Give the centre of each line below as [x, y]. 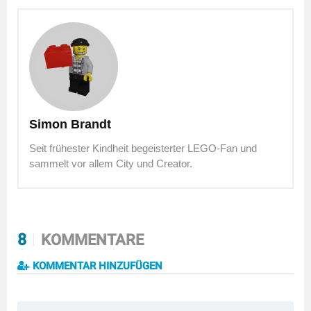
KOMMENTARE [91, 239]
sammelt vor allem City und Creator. [111, 163]
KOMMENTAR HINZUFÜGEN [96, 266]
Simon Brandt [70, 124]
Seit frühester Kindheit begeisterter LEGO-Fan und [143, 148]
